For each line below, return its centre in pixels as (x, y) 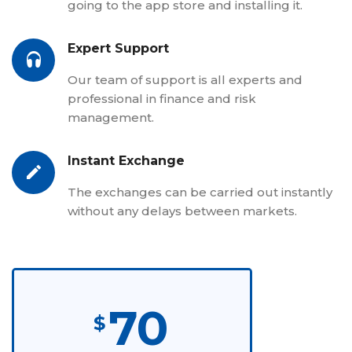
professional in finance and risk (162, 98)
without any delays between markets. (182, 211)
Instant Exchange (126, 160)
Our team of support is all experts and (185, 79)
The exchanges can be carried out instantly (200, 192)
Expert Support (118, 48)
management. (111, 117)
